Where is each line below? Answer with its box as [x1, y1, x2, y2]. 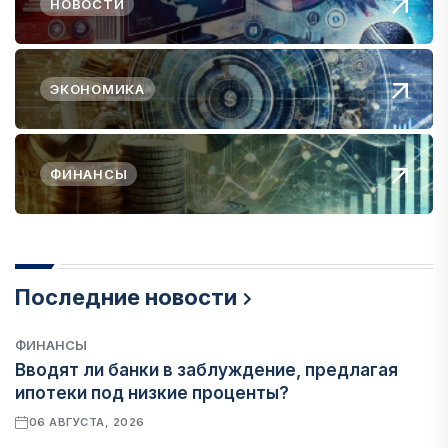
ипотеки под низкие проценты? [15, 383, 289, 403]
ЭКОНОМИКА [50, 81, 146, 97]
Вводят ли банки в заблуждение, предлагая [15, 360, 398, 380]
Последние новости [15, 284, 237, 310]
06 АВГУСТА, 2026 [28, 415, 145, 429]
